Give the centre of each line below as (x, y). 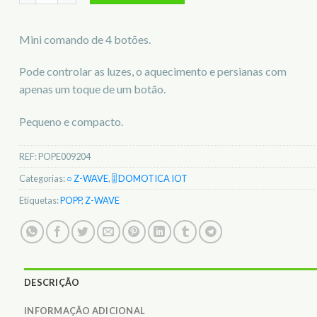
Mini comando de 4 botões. (85, 39)
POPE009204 (64, 157)
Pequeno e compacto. (71, 122)
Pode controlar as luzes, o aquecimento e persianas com (153, 71)
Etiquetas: (40, 201)
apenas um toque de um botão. (92, 89)
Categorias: (43, 179)
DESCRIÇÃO (52, 282)
